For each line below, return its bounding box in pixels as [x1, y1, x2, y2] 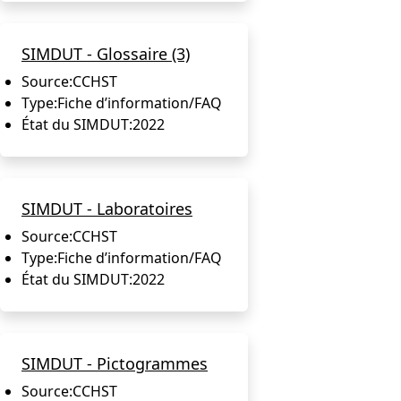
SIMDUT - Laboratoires [21, 197, 192, 219]
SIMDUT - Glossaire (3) [21, 42, 190, 64]
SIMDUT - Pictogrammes [21, 352, 208, 374]
